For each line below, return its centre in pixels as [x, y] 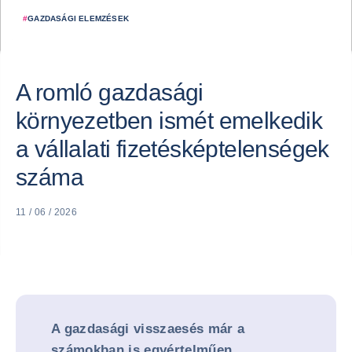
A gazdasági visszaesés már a [148, 329]
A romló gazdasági [110, 92]
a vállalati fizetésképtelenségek [172, 149]
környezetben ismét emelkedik [169, 121]
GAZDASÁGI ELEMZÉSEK [79, 18]
